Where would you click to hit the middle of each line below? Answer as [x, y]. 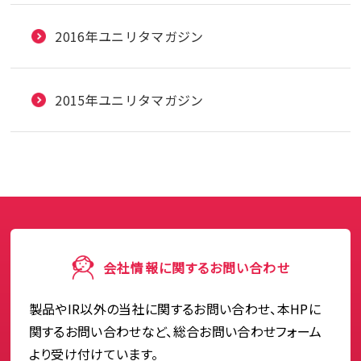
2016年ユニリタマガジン [129, 36]
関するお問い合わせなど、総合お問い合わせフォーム [175, 331]
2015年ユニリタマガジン [129, 100]
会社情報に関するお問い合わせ [197, 267]
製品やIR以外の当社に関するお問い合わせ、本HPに [174, 308]
